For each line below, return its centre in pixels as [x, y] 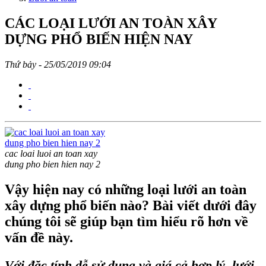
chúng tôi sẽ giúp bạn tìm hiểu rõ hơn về [126, 221]
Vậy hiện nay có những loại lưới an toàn [126, 189]
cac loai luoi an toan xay [51, 153]
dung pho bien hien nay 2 [53, 164]
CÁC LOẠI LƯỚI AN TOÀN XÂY [111, 23]
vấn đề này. [39, 237]
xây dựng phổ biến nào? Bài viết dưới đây [131, 205]
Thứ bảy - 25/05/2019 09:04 [58, 64]
